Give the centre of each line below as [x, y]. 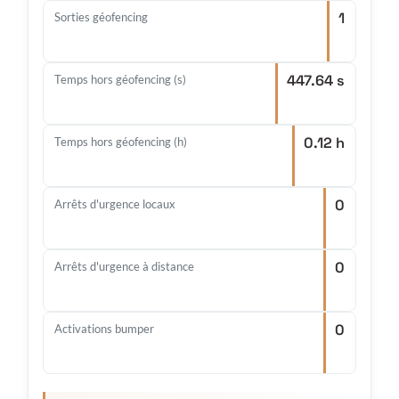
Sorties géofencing [101, 17]
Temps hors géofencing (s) [120, 80]
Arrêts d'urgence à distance [124, 267]
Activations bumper [104, 329]
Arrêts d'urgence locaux [115, 204]
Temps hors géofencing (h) [121, 142]
